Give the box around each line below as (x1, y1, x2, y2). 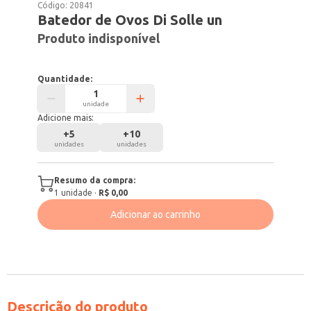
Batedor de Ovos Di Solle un (37, 12, 223, 28)
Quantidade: (37, 74, 93, 83)
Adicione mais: (37, 113, 94, 122)
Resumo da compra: (54, 176, 136, 185)
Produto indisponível (37, 31, 160, 45)
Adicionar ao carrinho (110, 209, 201, 220)
